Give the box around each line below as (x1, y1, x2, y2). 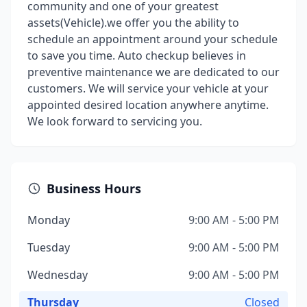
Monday (27, 212, 70, 228)
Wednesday (27, 267, 88, 282)
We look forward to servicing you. (27, 114, 202, 129)
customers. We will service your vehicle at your (27, 81, 269, 96)
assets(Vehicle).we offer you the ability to (27, 15, 239, 30)
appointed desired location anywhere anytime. (27, 97, 269, 112)
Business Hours (47, 180, 141, 197)
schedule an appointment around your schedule (27, 32, 278, 47)
